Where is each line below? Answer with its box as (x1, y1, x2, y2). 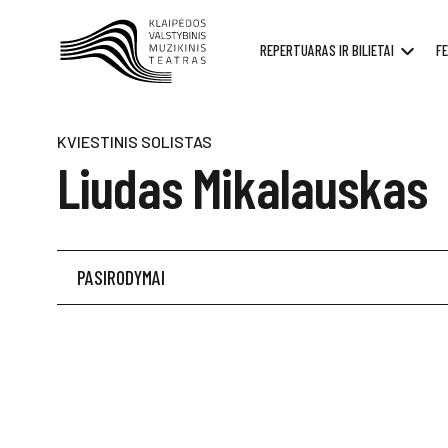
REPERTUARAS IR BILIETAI (260, 41, 394, 60)
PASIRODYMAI (77, 265, 165, 289)
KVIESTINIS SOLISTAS (57, 132, 212, 151)
